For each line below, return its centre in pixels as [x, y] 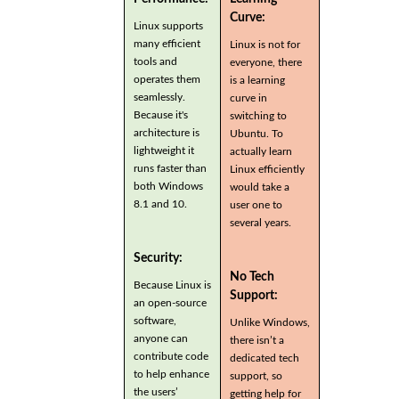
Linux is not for [265, 45]
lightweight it [164, 151]
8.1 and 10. [162, 204]
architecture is [167, 133]
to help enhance [171, 375]
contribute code [171, 357]
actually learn [261, 152]
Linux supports [168, 26]
